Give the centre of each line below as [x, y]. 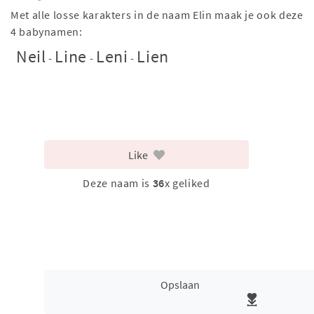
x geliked [187, 183]
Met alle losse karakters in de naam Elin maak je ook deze [157, 15]
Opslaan [180, 284]
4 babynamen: [47, 32]
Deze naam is [118, 183]
